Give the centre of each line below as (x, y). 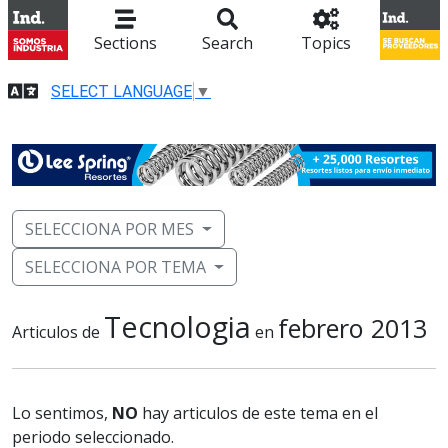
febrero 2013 (352, 328)
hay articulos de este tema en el (258, 413)
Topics (325, 43)
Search (228, 43)
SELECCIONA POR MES (109, 229)
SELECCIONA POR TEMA (115, 267)
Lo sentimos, (62, 413)
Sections (126, 43)
